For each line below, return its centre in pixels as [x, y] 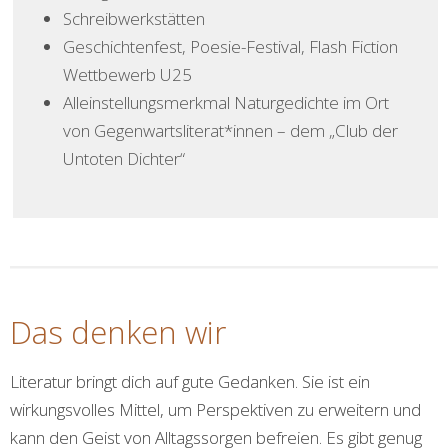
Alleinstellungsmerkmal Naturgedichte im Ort [225, 103]
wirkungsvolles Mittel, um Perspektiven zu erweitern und [215, 409]
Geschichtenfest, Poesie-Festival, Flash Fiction [230, 47]
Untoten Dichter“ [123, 159]
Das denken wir [118, 331]
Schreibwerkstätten [133, 19]
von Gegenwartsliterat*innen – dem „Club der [230, 131]
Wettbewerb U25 [127, 75]
